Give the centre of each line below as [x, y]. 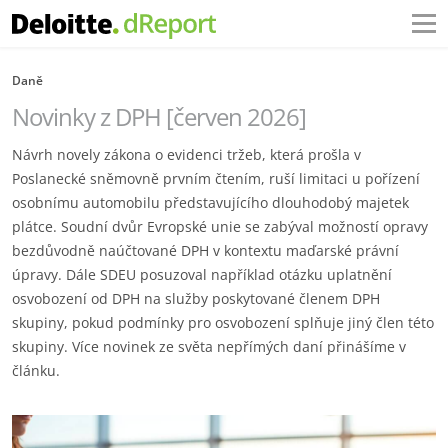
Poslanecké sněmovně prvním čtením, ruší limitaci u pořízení [216, 178]
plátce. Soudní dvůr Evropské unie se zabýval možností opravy [220, 226]
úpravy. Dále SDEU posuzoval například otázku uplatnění [202, 274]
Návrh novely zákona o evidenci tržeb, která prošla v [186, 154]
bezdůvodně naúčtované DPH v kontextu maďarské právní [205, 250]
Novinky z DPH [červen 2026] [159, 116]
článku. [36, 370]
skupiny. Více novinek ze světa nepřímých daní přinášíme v [209, 346]
